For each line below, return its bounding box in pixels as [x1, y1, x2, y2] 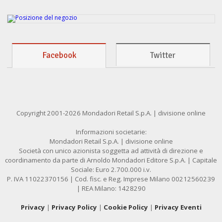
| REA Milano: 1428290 [76, 184, 146, 193]
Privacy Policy [51, 203, 97, 212]
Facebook [42, 50, 76, 61]
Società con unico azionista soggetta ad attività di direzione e [19, 146, 203, 156]
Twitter [150, 50, 176, 61]
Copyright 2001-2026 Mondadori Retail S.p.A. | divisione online [16, 109, 206, 118]
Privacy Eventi [154, 203, 202, 212]
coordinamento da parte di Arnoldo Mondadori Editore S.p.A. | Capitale [5, 156, 217, 165]
